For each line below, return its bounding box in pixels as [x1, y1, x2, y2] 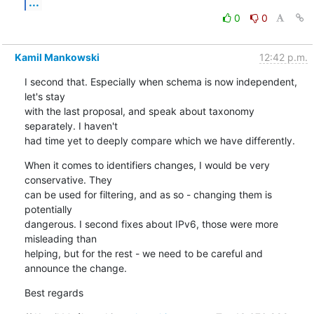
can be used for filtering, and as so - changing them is [24, 188, 272, 200]
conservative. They [24, 173, 115, 186]
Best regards [24, 286, 83, 299]
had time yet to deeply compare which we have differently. [24, 134, 295, 146]
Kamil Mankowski [14, 50, 100, 63]
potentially [24, 203, 75, 215]
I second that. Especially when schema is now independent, [24, 75, 297, 88]
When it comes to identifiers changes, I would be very [24, 158, 270, 171]
